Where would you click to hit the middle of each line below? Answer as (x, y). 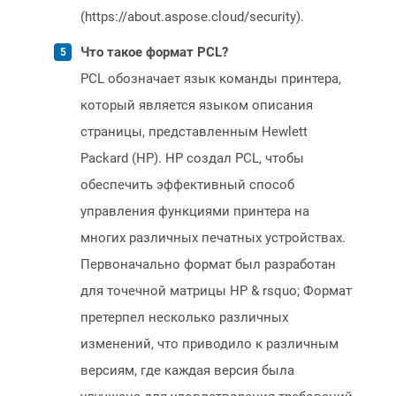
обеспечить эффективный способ (187, 185)
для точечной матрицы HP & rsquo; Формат (216, 291)
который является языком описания (197, 106)
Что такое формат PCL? (154, 53)
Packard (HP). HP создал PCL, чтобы (192, 159)
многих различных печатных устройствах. (213, 238)
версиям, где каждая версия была (187, 371)
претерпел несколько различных (184, 318)
